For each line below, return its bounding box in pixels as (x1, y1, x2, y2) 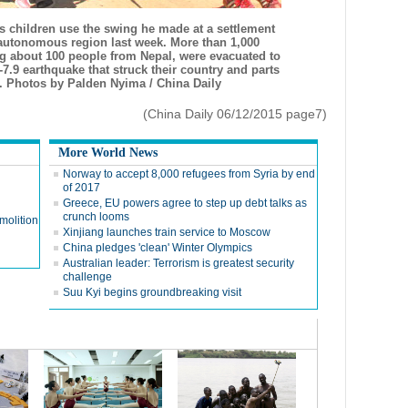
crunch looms (63, 210, 129, 223)
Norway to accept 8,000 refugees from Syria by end (63, 168, 315, 180)
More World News (58, 146, 158, 159)
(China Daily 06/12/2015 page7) (143, 107, 327, 121)
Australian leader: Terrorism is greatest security (63, 257, 294, 270)
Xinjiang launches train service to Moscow (63, 226, 270, 239)
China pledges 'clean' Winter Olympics (63, 241, 252, 254)
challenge (63, 270, 112, 283)
